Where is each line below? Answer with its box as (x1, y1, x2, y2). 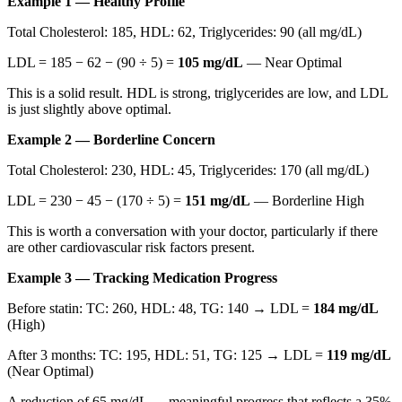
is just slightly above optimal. (7, 100, 171, 117)
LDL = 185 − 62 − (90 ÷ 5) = (7, 54, 178, 70)
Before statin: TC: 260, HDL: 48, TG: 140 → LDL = (7, 300, 313, 316)
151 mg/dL (185, 192, 250, 208)
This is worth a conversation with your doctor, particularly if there (7, 223, 378, 239)
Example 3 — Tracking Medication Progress (7, 269, 277, 285)
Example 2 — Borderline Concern (7, 131, 215, 147)
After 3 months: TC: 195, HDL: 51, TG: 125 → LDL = (7, 346, 327, 363)
